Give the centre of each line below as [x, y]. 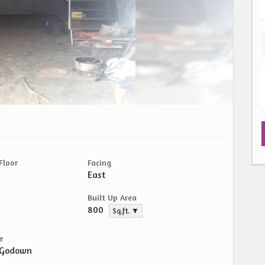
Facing [99, 162]
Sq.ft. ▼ [126, 211]
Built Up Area [112, 197]
